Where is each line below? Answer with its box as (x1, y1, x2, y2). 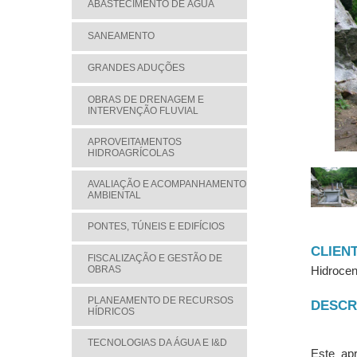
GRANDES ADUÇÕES (88, 62, 185, 73)
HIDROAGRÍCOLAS (88, 147, 175, 159)
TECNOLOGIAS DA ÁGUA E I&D (88, 337, 227, 348)
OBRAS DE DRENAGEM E (88, 94, 204, 105)
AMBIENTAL (88, 190, 141, 201)
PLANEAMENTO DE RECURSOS (88, 295, 233, 306)
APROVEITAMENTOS (88, 136, 182, 147)
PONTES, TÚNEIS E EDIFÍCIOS (88, 221, 225, 232)
